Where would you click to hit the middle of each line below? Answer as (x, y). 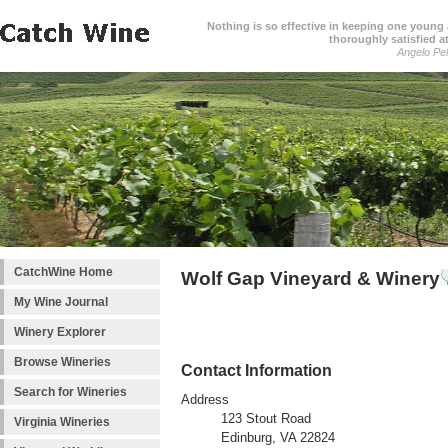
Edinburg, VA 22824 (278, 438)
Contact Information (256, 370)
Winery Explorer (60, 332)
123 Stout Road (266, 419)
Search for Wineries (70, 392)
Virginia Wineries (62, 422)
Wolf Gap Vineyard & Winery (310, 278)
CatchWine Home (63, 272)
